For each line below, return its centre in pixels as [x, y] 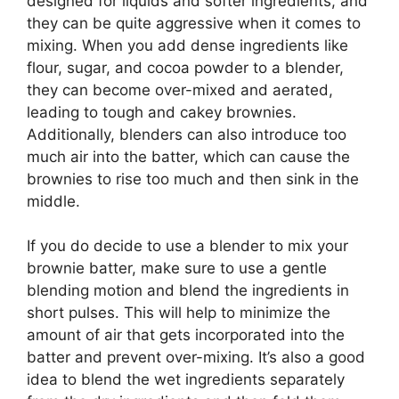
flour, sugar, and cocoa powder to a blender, [185, 67]
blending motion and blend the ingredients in [188, 290]
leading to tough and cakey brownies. [162, 112]
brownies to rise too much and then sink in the [193, 179]
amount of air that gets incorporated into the [186, 335]
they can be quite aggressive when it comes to [194, 23]
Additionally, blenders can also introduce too [187, 134]
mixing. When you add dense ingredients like [187, 45]
